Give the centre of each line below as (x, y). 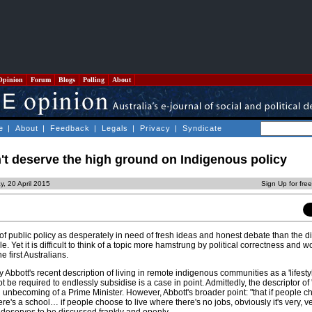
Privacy (155, 128)
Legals (115, 128)
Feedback (70, 128)
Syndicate (202, 128)
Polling (94, 80)
